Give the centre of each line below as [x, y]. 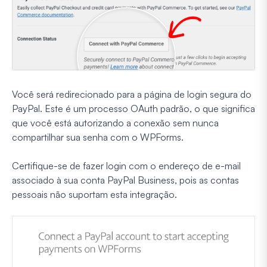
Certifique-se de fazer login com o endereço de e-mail [126, 166]
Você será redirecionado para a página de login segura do [132, 94]
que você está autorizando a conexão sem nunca [115, 123]
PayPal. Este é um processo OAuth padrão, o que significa [133, 109]
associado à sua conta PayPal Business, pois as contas [125, 180]
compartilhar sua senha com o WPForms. [98, 137]
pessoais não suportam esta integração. [94, 195]
